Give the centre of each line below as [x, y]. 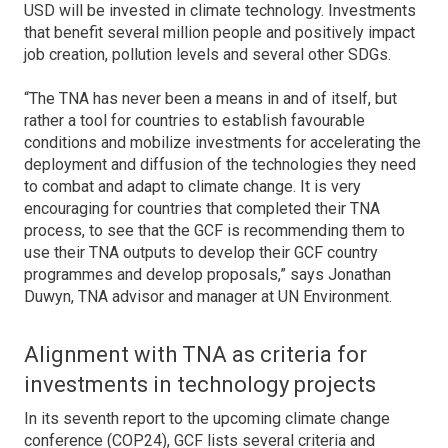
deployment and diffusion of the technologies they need [220, 164]
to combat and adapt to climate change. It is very [192, 186]
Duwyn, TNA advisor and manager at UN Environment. [208, 296]
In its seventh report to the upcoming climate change [207, 418]
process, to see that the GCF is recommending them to [214, 230]
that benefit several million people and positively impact [219, 32]
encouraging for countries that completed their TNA [202, 208]
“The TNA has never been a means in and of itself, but [210, 98]
